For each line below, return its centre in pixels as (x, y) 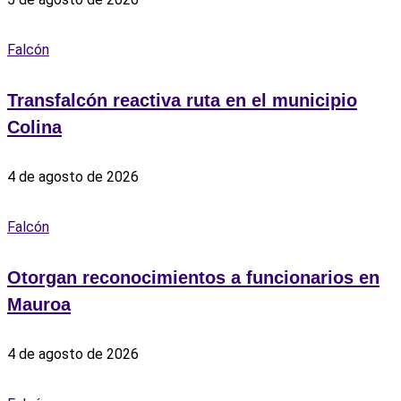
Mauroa (39, 305)
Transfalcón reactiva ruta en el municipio (182, 101)
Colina (34, 128)
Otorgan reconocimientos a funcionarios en (193, 278)
